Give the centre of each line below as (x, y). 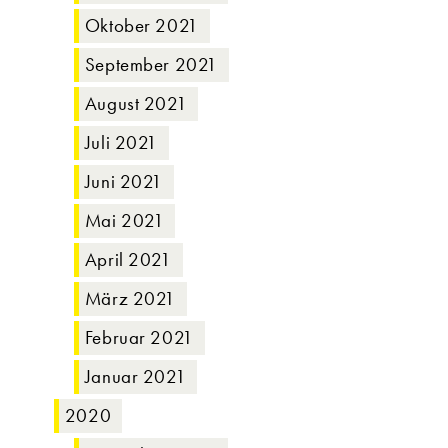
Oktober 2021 (141, 25)
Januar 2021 (135, 376)
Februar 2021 (139, 337)
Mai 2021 (124, 220)
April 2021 (128, 259)
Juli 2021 (121, 142)
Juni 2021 (124, 181)
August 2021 (136, 103)
